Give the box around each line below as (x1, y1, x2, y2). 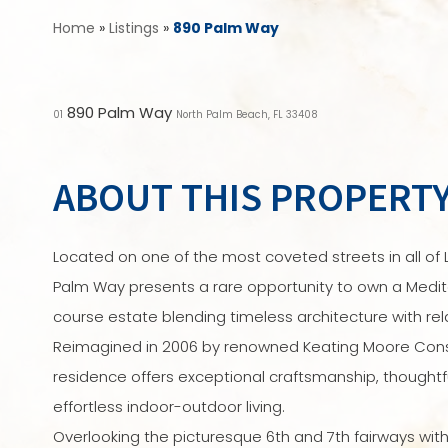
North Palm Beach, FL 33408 (175, 108, 318, 122)
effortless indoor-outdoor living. (52, 396, 285, 418)
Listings (108, 18, 159, 39)
